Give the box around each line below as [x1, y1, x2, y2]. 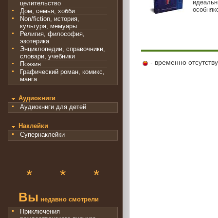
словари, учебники [20, 53, 75, 60]
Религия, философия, [20, 30, 85, 38]
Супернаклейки [20, 130, 65, 138]
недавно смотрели [38, 195, 99, 203]
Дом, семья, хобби [20, 7, 75, 15]
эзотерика [20, 37, 49, 45]
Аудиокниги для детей [20, 103, 86, 110]
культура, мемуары [20, 22, 77, 30]
